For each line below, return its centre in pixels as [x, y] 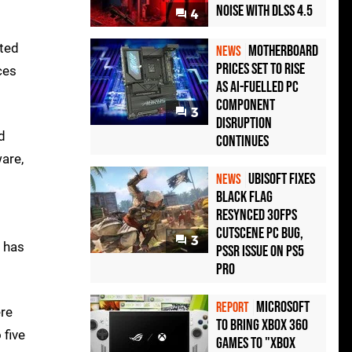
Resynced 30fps [257, 216]
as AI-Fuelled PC [257, 88]
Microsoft [283, 308]
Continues [242, 142]
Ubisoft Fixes [282, 180]
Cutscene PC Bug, [260, 234]
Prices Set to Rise [260, 70]
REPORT [233, 308]
